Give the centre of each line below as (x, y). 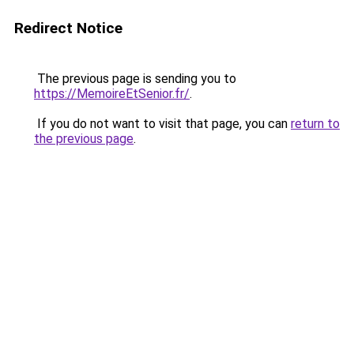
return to (315, 124)
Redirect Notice (68, 28)
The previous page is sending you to (135, 79)
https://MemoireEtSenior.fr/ (112, 94)
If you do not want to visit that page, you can (162, 124)
